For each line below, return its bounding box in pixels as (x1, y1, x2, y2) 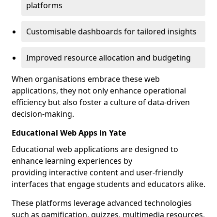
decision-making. (12, 108, 74, 119)
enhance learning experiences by (12, 155, 132, 166)
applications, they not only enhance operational (12, 85, 186, 96)
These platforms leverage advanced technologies (12, 198, 192, 208)
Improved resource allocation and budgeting (26, 52, 191, 63)
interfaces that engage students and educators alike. (12, 179, 205, 189)
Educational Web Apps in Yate (12, 127, 126, 138)
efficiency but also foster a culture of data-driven (12, 97, 190, 108)
